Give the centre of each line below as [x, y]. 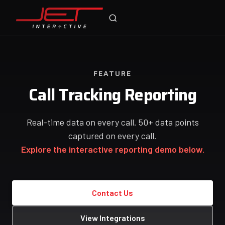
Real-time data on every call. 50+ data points [113, 122]
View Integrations [113, 218]
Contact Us [113, 193]
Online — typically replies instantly [59, 23]
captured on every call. [113, 136]
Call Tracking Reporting [113, 95]
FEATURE [113, 73]
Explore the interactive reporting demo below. [113, 149]
